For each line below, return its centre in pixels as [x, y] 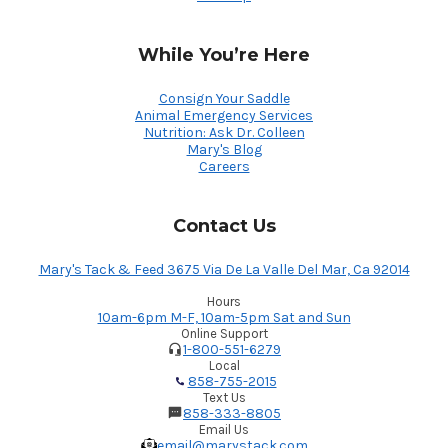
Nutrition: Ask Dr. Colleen [224, 132]
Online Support [224, 333]
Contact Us [224, 225]
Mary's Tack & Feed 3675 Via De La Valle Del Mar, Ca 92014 [224, 269]
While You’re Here [224, 54]
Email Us [224, 429]
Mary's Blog [224, 149]
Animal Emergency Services [224, 115]
